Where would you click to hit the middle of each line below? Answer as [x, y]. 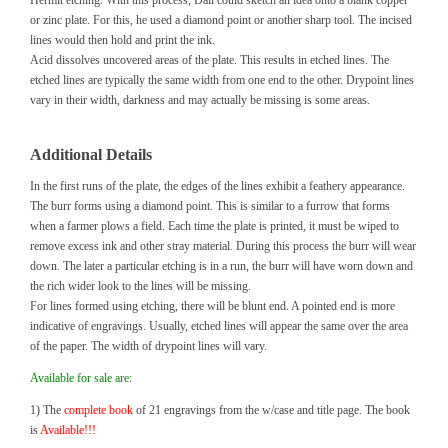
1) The [47, 410]
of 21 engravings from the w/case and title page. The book [271, 410]
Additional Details [91, 154]
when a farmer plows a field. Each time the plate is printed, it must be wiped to [214, 226]
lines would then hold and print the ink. [122, 40]
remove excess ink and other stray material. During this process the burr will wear [223, 246]
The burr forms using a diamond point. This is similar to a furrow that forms [210, 206]
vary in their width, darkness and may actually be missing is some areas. [200, 100]
